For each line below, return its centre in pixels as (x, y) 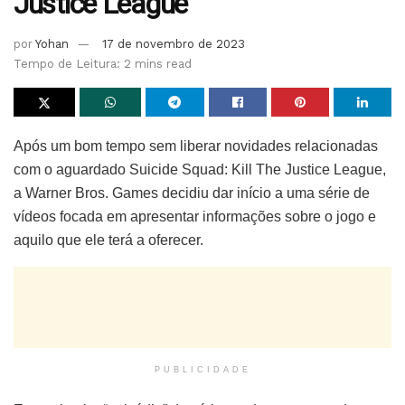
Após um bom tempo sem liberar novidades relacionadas (196, 146)
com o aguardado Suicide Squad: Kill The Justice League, (200, 170)
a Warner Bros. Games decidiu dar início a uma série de (192, 193)
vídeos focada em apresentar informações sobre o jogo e (195, 217)
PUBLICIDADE (202, 370)
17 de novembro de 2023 (174, 44)
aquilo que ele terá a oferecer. (108, 240)
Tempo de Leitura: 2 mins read (103, 64)
